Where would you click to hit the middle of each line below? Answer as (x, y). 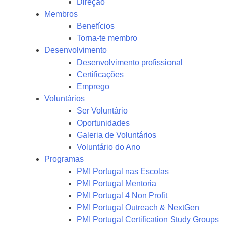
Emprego (93, 87)
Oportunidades (103, 123)
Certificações (100, 74)
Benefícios (96, 26)
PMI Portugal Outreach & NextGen (138, 208)
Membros (61, 14)
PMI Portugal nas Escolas (123, 171)
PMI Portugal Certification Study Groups (148, 220)
